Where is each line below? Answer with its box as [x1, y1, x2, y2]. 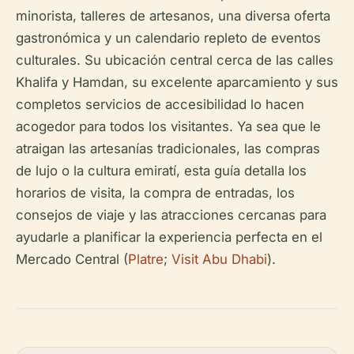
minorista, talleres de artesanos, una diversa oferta [16, 8, 330, 24]
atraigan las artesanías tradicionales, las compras [16, 141, 320, 156]
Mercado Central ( [16, 251, 128, 267]
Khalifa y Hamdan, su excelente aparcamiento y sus [16, 74, 338, 90]
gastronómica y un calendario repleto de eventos [16, 30, 321, 46]
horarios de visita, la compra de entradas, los [16, 185, 295, 201]
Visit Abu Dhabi [171, 251, 267, 267]
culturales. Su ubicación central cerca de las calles [16, 52, 333, 68]
